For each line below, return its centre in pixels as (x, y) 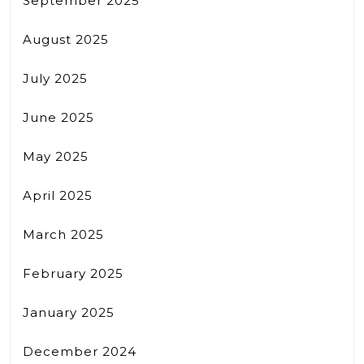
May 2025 (56, 156)
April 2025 (58, 195)
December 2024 (80, 351)
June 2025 (58, 117)
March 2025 (63, 234)
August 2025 (66, 39)
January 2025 (69, 312)
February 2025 (73, 273)
